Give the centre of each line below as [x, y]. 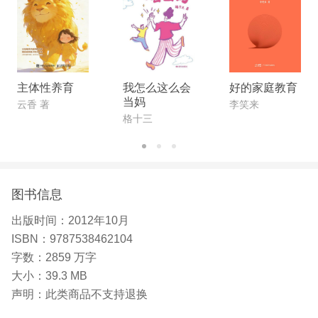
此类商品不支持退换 [96, 294]
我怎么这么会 [157, 88]
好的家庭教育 [263, 88]
